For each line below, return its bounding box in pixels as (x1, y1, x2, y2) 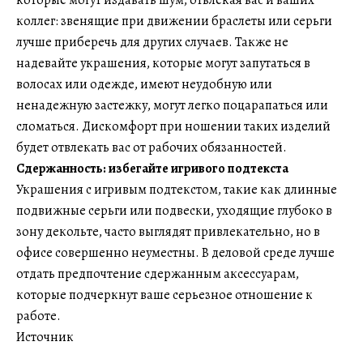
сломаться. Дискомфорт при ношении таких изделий (16, 117, 331, 135)
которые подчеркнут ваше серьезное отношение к (16, 286, 313, 304)
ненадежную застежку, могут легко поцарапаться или (16, 96, 328, 114)
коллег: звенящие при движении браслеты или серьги (16, 12, 332, 30)
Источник (16, 328, 74, 346)
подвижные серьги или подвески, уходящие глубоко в (16, 202, 332, 220)
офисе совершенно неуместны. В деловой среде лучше (16, 244, 335, 262)
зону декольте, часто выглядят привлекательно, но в (16, 223, 320, 241)
